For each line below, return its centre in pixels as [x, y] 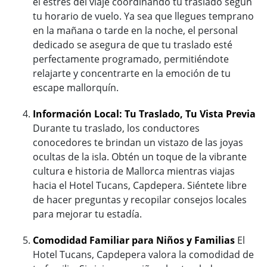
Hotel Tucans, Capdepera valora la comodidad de [143, 254]
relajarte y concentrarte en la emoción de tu [132, 73]
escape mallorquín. [76, 87]
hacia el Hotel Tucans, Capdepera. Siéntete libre [140, 185]
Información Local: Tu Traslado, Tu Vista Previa [144, 114]
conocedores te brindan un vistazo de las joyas [138, 142]
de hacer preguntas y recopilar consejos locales [140, 199]
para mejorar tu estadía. [87, 214]
